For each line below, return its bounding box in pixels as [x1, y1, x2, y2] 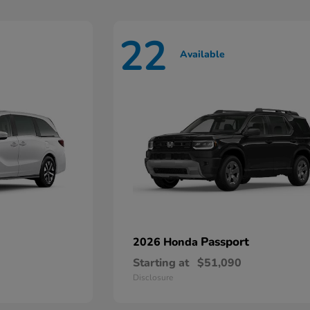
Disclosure [133, 272, 174, 284]
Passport [201, 234, 250, 250]
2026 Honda [133, 235, 201, 250]
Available [180, 47, 226, 61]
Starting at [133, 255, 190, 271]
